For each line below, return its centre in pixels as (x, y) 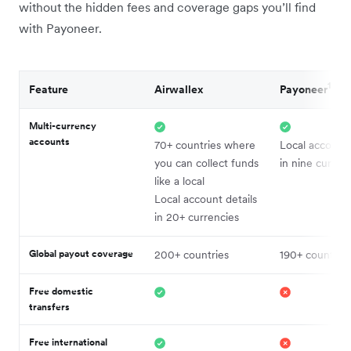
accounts (49, 141)
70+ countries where (205, 145)
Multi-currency (63, 125)
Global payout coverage (81, 253)
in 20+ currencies (197, 217)
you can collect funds (206, 163)
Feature (49, 89)
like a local (179, 181)
